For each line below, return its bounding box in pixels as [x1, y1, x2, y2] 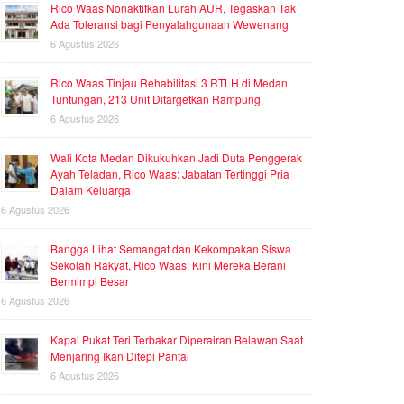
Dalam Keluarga [50, 182, 131, 198]
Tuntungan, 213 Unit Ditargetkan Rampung [50, 91, 261, 107]
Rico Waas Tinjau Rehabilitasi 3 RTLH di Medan [50, 75, 288, 91]
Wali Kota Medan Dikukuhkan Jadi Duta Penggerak [50, 150, 302, 166]
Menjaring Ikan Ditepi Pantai [50, 348, 189, 364]
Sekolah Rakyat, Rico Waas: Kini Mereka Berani [50, 257, 286, 273]
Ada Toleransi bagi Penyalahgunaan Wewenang [50, 16, 289, 32]
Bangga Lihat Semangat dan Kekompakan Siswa [50, 241, 291, 257]
